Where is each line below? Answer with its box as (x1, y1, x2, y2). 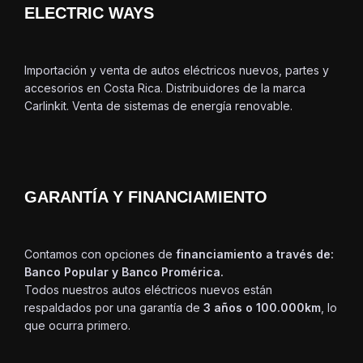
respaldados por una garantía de (24, 301, 203, 315)
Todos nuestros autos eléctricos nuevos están (24, 283, 272, 297)
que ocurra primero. (24, 318, 130, 333)
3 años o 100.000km (203, 301, 321, 315)
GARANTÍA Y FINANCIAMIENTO (24, 188, 267, 207)
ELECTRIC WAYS (24, 4, 154, 23)
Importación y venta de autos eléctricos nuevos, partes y (24, 63, 329, 78)
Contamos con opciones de (24, 247, 176, 262)
